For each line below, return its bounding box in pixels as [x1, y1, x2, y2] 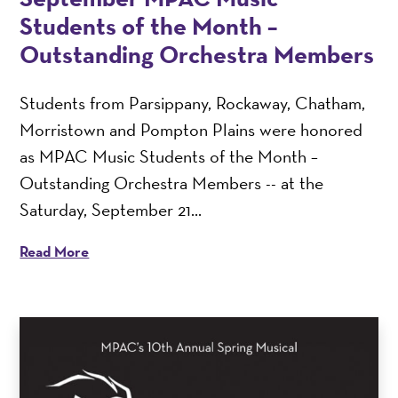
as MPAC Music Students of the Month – [20, 144, 319, 168]
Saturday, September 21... [20, 197, 203, 221]
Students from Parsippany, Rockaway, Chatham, [20, 91, 366, 115]
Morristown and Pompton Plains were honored [20, 117, 363, 141]
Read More [20, 241, 90, 261]
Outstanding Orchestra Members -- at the [20, 171, 324, 195]
